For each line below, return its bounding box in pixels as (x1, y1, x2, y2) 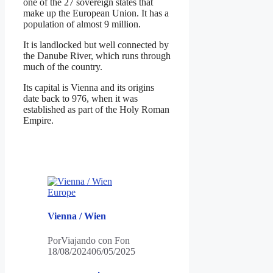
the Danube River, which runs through (23, 51, 171, 62)
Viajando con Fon (61, 235, 130, 246)
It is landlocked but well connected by (23, 40, 169, 51)
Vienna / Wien (48, 211, 106, 222)
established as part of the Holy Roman (23, 104, 169, 115)
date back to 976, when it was (23, 93, 138, 104)
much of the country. (23, 62, 102, 73)
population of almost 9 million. (23, 19, 141, 30)
